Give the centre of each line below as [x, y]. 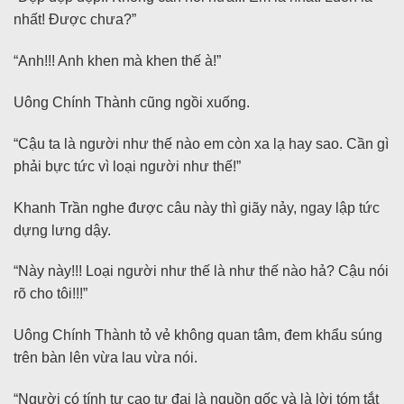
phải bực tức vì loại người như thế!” [127, 166]
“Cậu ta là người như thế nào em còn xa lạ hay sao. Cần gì [201, 143]
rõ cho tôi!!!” [50, 294]
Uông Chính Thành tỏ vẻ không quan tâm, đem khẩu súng [198, 335]
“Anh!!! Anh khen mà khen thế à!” [117, 61]
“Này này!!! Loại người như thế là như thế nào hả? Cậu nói [201, 271]
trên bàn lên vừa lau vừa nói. [106, 358]
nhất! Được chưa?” [75, 20]
